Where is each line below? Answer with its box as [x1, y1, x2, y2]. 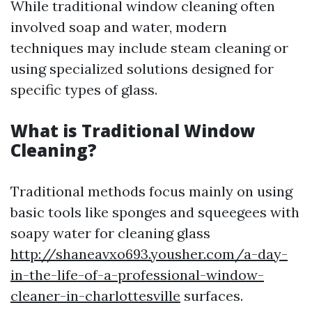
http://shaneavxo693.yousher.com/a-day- [10, 245, 288, 263]
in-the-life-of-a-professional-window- [10, 266, 264, 283]
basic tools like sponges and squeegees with [10, 203, 299, 221]
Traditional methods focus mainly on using [10, 182, 292, 200]
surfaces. [180, 287, 243, 304]
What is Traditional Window [10, 119, 256, 142]
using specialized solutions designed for [10, 60, 274, 77]
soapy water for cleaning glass [10, 224, 210, 242]
